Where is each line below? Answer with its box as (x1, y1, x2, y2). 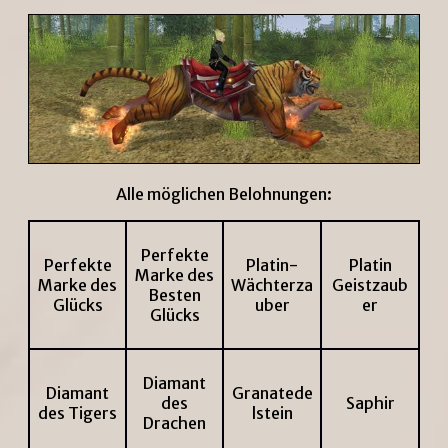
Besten (148, 285, 201, 306)
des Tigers (38, 403, 117, 424)
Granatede (231, 383, 313, 404)
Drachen (143, 413, 206, 434)
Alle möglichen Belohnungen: (116, 184, 332, 205)
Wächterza (231, 275, 313, 296)
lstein (251, 403, 293, 424)
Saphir (345, 393, 395, 414)
